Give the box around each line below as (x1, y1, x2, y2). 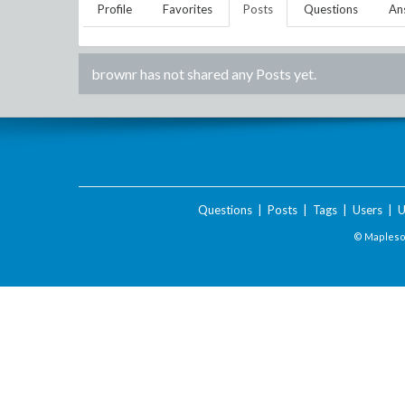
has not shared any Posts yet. (137, 65, 316, 82)
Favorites (163, 2, 212, 16)
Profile (98, 2, 132, 16)
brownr (91, 65, 137, 82)
